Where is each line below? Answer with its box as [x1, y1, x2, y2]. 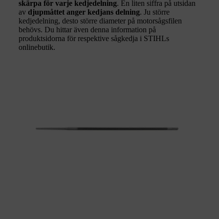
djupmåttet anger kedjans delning [26, 7, 140, 16]
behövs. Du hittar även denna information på [19, 25, 156, 34]
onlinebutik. [19, 43, 55, 51]
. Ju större [140, 7, 170, 16]
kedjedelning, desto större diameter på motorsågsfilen [19, 16, 182, 25]
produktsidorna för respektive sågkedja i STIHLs [19, 34, 169, 43]
